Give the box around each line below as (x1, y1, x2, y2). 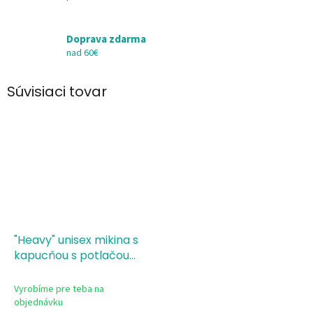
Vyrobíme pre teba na (14, 282, 104, 297)
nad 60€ (66, 45, 99, 60)
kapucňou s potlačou (14, 247, 129, 264)
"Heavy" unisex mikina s (14, 232, 138, 249)
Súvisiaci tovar (7, 81, 107, 101)
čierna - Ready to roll (14, 263, 130, 279)
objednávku (14, 296, 63, 310)
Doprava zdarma (66, 31, 146, 47)
